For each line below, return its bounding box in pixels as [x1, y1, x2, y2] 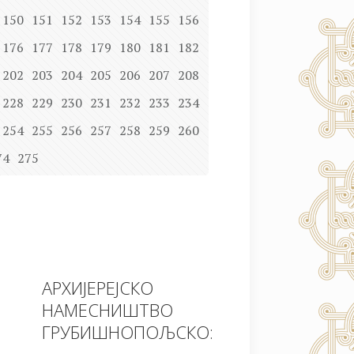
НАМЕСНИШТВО [42, 298, 173, 322]
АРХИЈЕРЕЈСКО [42, 276, 153, 300]
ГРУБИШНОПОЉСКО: [42, 320, 213, 345]
